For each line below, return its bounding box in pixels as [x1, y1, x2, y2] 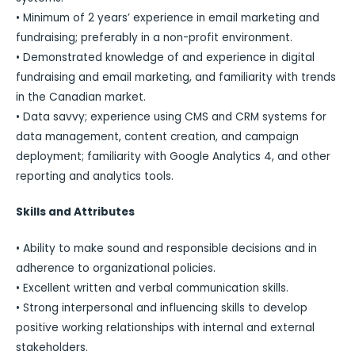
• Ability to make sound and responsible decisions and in [16, 240, 317, 256]
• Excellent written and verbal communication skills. [16, 280, 288, 296]
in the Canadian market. [16, 89, 146, 105]
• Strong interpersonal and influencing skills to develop [16, 300, 307, 315]
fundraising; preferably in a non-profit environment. [16, 29, 292, 45]
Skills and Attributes [16, 204, 135, 220]
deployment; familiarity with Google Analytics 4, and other [16, 148, 330, 164]
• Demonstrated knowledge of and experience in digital [16, 49, 315, 65]
